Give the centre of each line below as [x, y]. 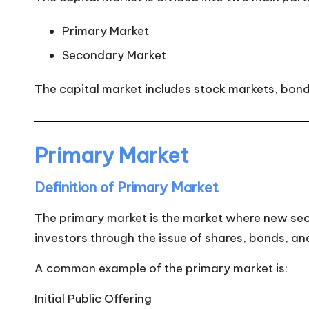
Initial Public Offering [93, 298]
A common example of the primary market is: [161, 268]
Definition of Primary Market [127, 187]
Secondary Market [114, 55]
